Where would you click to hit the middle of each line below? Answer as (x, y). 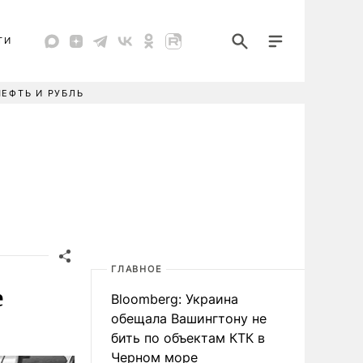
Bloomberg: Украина (175, 299)
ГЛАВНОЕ (137, 269)
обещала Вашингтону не (189, 318)
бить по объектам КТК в (188, 338)
